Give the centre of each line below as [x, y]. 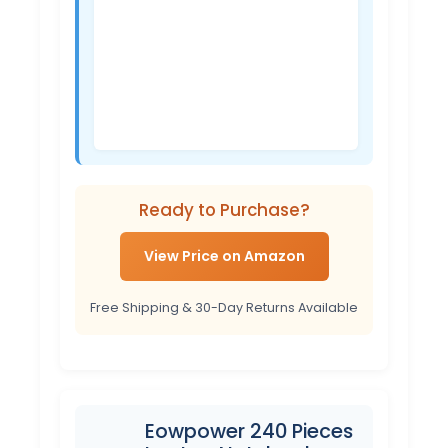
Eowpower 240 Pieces [249, 431]
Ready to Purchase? [224, 209]
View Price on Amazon [224, 255]
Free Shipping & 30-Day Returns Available [224, 308]
